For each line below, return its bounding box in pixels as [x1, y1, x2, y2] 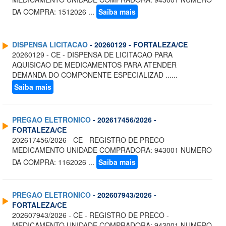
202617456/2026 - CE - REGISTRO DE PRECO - [12, 135, 169, 145]
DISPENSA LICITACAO [12, 39, 88, 50]
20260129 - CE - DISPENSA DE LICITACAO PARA [12, 49, 173, 60]
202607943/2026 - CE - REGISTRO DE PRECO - [12, 210, 169, 220]
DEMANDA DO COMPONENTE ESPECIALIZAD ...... [12, 70, 178, 80]
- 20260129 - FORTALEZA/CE [88, 39, 188, 50]
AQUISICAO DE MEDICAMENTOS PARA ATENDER [12, 60, 177, 70]
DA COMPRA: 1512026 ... [12, 7, 96, 17]
